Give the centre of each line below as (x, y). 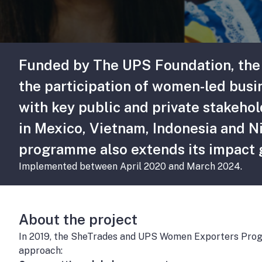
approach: (43, 251)
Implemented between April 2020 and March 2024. (130, 166)
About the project (78, 219)
